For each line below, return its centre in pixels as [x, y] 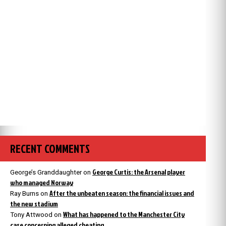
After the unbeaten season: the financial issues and [122, 193]
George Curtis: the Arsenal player [139, 172]
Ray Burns [24, 193]
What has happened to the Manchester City [124, 214]
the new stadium [34, 203]
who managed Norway [42, 182]
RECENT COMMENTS [50, 148]
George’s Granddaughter [46, 172]
